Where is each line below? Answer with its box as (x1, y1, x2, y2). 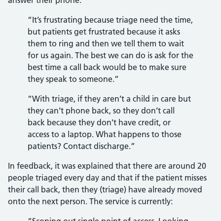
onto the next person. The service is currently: (8, 196, 173, 206)
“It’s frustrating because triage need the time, (28, 15, 193, 25)
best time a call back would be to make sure (28, 62, 186, 72)
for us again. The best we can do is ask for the (28, 50, 193, 60)
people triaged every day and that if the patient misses (8, 173, 207, 183)
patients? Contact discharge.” (28, 141, 135, 151)
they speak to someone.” (28, 74, 119, 84)
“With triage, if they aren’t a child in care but (28, 94, 191, 104)
